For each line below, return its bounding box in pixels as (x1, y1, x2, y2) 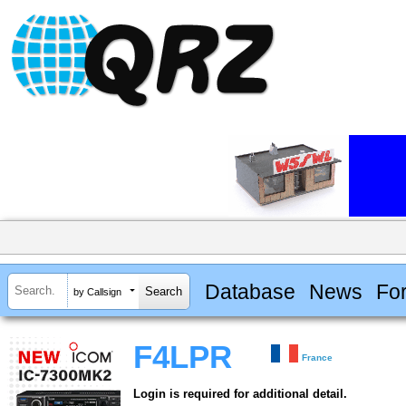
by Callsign (73, 285, 121, 297)
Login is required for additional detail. (133, 387, 347, 401)
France (302, 353, 333, 363)
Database (204, 279, 295, 304)
